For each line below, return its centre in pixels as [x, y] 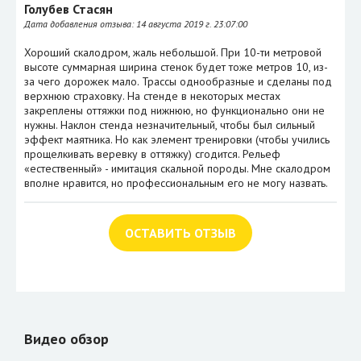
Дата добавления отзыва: [80, 24]
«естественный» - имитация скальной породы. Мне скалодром [177, 169]
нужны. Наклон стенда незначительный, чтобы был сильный [170, 125]
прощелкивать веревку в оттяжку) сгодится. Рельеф [152, 154]
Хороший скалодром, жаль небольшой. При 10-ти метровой [173, 53]
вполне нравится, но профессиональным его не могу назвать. [176, 183]
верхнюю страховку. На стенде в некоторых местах [152, 96]
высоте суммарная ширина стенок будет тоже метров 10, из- [176, 67]
